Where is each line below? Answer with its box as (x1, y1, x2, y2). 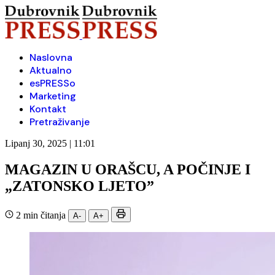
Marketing (29, 90, 76, 103)
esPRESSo (29, 77, 76, 90)
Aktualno (29, 64, 72, 77)
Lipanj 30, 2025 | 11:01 (5, 138, 95, 149)
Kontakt (29, 103, 66, 115)
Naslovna (29, 51, 72, 64)
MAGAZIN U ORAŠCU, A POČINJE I (5, 161, 250, 177)
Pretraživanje (29, 115, 90, 128)
